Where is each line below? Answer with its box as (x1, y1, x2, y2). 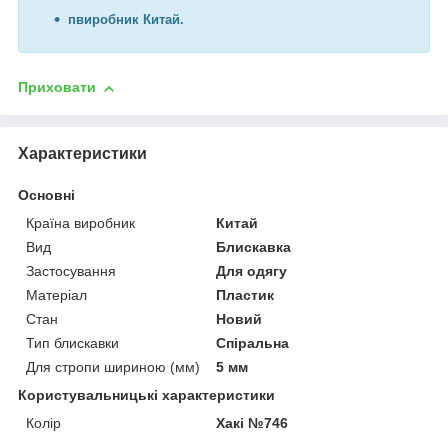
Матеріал (26, 286, 87, 303)
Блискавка (216, 238, 292, 255)
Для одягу (216, 262, 288, 279)
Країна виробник (26, 214, 135, 231)
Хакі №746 (216, 414, 289, 431)
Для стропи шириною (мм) (26, 358, 200, 375)
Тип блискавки (26, 334, 119, 351)
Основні (18, 186, 75, 203)
